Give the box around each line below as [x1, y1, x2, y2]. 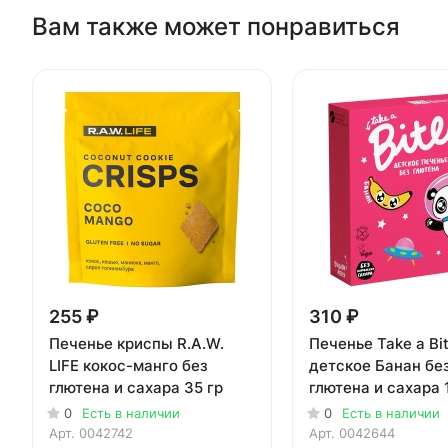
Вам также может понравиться [32, 12, 400, 42]
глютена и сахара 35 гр [49, 378, 223, 398]
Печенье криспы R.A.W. [49, 334, 224, 354]
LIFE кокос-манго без [49, 356, 208, 376]
